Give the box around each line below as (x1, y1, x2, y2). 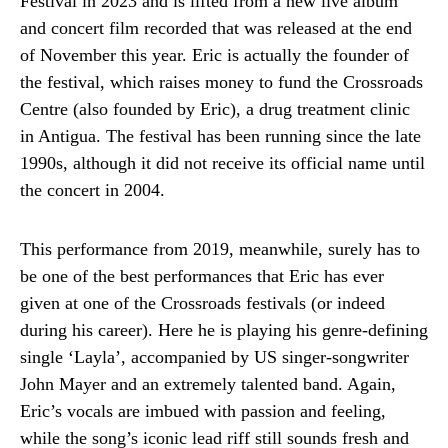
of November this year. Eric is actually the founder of (20, 44, 409, 65)
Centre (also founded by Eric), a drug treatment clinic (20, 98, 410, 119)
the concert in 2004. (20, 179, 165, 200)
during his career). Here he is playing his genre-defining (20, 319, 428, 340)
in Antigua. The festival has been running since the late (20, 125, 421, 146)
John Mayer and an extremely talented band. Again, (20, 373, 396, 394)
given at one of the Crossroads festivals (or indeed (20, 292, 385, 313)
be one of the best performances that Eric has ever (20, 265, 384, 286)
